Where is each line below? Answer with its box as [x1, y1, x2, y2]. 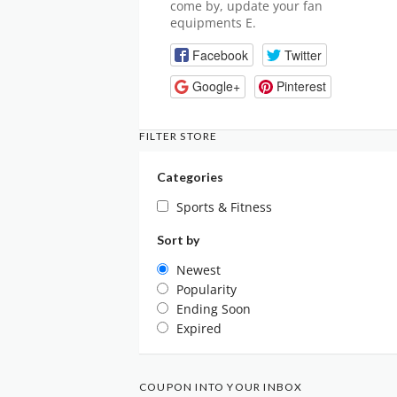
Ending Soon [176, 300, 251, 317]
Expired [176, 319, 222, 337]
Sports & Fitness [176, 198, 272, 215]
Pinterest [276, 77, 326, 96]
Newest [176, 261, 221, 278]
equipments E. [170, 14, 256, 31]
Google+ [191, 77, 240, 96]
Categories [157, 168, 223, 184]
